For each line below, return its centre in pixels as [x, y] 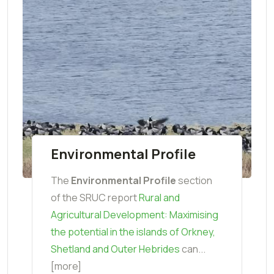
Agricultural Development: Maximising [135, 215]
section [194, 181]
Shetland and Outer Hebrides [115, 249]
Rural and [159, 198]
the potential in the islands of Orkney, [133, 232]
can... [193, 249]
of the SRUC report [95, 198]
